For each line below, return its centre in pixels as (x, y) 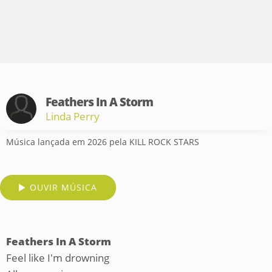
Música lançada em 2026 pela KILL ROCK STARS (103, 142)
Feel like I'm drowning (58, 258)
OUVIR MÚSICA (63, 187)
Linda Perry (73, 116)
